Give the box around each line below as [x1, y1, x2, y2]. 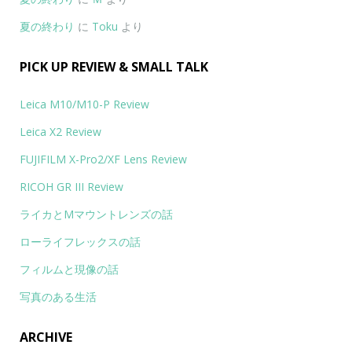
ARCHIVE [20, 328, 72, 346]
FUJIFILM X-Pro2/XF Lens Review [20, 152, 187, 167]
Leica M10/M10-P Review [20, 97, 149, 112]
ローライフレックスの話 [20, 234, 141, 250]
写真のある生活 [20, 289, 97, 305]
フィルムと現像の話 [20, 262, 119, 277]
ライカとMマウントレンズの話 [20, 207, 173, 222]
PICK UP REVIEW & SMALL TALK [20, 58, 208, 76]
